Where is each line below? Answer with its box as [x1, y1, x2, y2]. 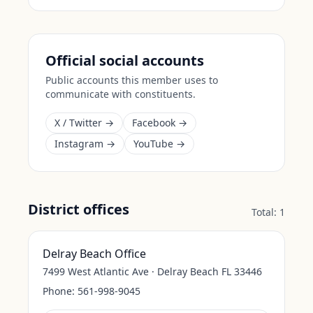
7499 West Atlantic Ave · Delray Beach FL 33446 [43, 265, 262, 278]
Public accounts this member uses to [45, 73, 218, 87]
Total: [252, 205, 277, 219]
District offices [28, 200, 129, 219]
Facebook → [132, 116, 187, 129]
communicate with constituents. [45, 87, 196, 101]
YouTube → [133, 137, 185, 150]
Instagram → [54, 137, 115, 150]
